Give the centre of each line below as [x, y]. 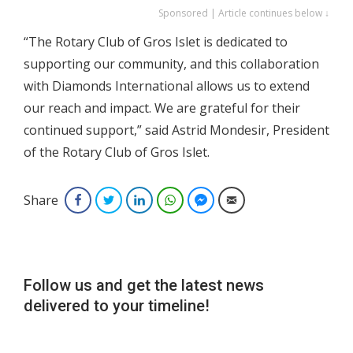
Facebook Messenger [260, 199]
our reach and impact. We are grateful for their [162, 108]
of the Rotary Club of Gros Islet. [117, 152]
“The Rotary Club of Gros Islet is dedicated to [156, 41]
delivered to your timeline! [117, 305]
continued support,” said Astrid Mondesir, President [176, 130]
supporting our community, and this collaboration [171, 63]
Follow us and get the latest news [144, 285]
